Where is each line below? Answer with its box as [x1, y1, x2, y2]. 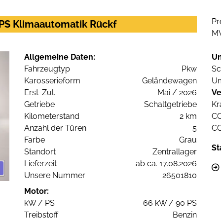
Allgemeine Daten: [24, 52, 95, 62]
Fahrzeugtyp [24, 64, 70, 74]
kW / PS [24, 198, 55, 208]
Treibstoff [24, 210, 58, 220]
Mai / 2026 [157, 88, 197, 98]
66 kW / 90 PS [143, 198, 197, 208]
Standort [24, 147, 56, 157]
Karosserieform [24, 76, 80, 86]
